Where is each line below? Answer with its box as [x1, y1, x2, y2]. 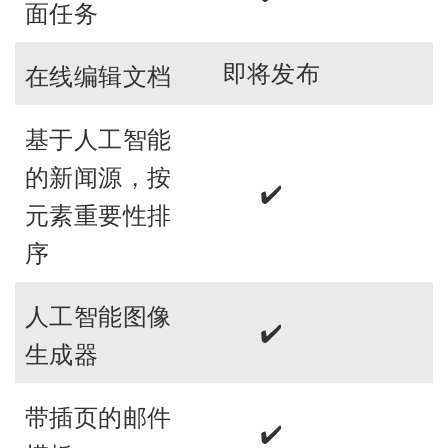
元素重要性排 [25, 197, 172, 231]
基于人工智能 [25, 121, 172, 155]
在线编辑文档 [25, 58, 172, 92]
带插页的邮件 [25, 399, 172, 433]
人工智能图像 [25, 298, 172, 332]
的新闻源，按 [25, 159, 172, 193]
